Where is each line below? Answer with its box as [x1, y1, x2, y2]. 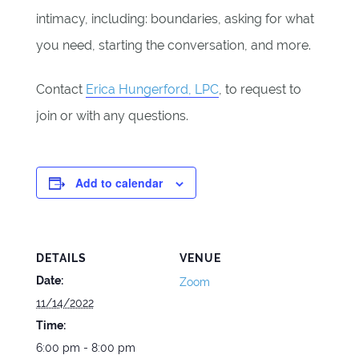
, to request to [218, 81, 301, 97]
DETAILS [35, 251, 87, 264]
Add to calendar [75, 174, 163, 191]
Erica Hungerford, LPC [85, 81, 219, 97]
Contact [35, 81, 86, 97]
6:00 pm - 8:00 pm [35, 341, 135, 354]
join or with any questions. [35, 107, 188, 123]
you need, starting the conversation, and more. [35, 37, 311, 53]
